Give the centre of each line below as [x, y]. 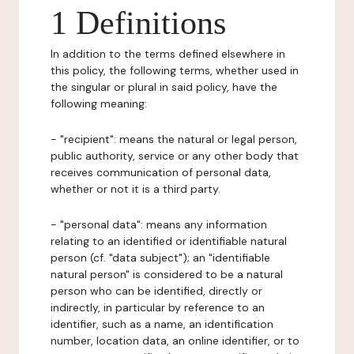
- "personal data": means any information [159, 224]
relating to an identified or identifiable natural [169, 241]
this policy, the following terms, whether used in [175, 70]
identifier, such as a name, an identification [162, 324]
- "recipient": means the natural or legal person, [174, 139]
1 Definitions [138, 23]
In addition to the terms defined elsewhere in [168, 54]
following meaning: [99, 104]
